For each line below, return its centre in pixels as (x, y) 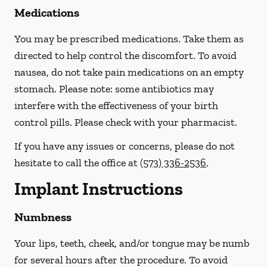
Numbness (43, 217)
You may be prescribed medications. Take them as (129, 39)
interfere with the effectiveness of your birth (116, 105)
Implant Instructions (99, 189)
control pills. (43, 122)
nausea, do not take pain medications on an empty (129, 72)
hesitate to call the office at (77, 163)
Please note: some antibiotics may (136, 89)
